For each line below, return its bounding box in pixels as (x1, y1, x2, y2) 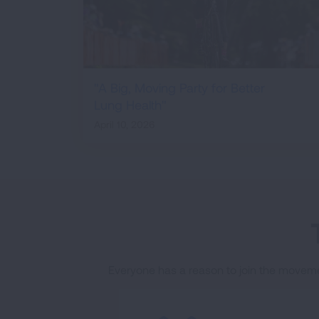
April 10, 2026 (94, 118, 155, 131)
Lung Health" (94, 97, 167, 113)
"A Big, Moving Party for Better (94, 80, 265, 96)
